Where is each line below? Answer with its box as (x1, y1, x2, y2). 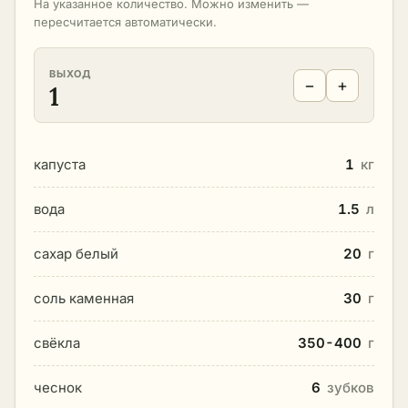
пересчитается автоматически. (34, 15, 217, 29)
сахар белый (34, 245, 118, 262)
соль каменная (34, 290, 134, 307)
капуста (34, 156, 86, 173)
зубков (327, 379, 374, 396)
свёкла (34, 334, 80, 352)
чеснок (34, 379, 82, 396)
